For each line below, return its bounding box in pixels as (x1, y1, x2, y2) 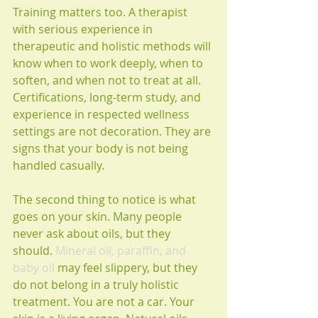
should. (13, 243, 55, 258)
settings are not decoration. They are (13, 124, 214, 139)
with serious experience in (13, 21, 155, 37)
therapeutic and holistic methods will (13, 38, 214, 54)
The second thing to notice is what (13, 192, 199, 207)
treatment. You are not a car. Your (13, 294, 197, 309)
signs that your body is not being (13, 141, 191, 156)
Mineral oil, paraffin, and (55, 243, 189, 258)
